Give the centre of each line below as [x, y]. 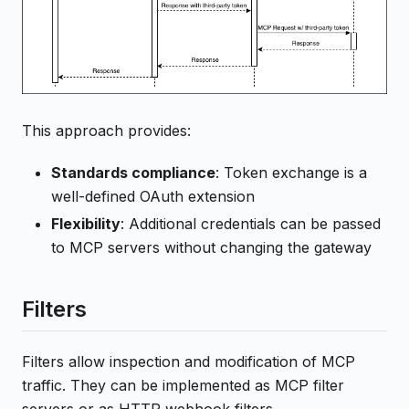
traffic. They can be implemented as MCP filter [183, 385]
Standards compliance [133, 172]
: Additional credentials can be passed [251, 223]
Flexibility [86, 223]
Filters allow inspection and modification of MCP [189, 361]
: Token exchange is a [291, 172]
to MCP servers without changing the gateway [211, 247]
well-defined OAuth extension [153, 196]
